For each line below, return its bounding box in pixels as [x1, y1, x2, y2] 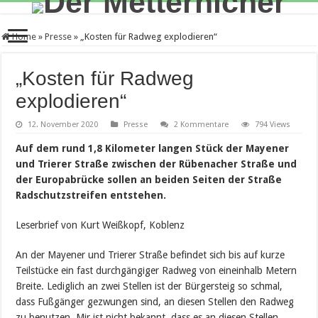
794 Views [255, 120, 291, 129]
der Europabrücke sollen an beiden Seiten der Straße [16, 174, 283, 185]
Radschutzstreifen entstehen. [16, 190, 167, 201]
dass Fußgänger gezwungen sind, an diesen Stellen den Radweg [16, 296, 295, 307]
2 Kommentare [174, 120, 229, 129]
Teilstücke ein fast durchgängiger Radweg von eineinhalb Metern [16, 265, 297, 276]
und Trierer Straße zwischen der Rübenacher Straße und [16, 158, 297, 170]
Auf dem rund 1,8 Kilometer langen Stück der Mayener [16, 143, 290, 154]
